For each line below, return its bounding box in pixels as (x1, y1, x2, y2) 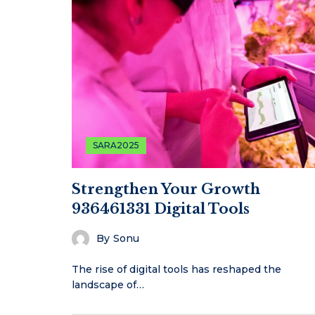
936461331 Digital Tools (72, 200, 250, 217)
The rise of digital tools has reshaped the (72, 262, 281, 276)
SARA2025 (93, 139, 139, 150)
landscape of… (72, 278, 144, 291)
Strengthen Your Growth (72, 180, 260, 198)
